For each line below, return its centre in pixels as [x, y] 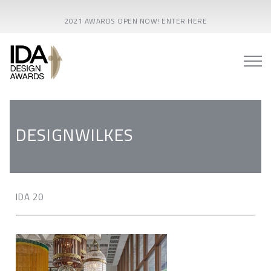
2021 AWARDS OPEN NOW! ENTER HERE [135, 21]
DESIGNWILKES [75, 135]
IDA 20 [30, 197]
